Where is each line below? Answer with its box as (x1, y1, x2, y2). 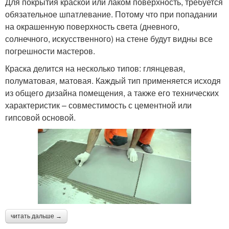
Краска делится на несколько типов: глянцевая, (5, 62, 185, 75)
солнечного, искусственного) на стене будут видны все (5, 33, 213, 45)
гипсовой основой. (5, 111, 76, 124)
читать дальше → (11, 212, 62, 220)
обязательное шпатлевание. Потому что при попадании (5, 8, 217, 20)
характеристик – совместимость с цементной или (5, 99, 192, 111)
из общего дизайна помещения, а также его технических (5, 87, 219, 99)
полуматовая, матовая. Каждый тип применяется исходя (5, 75, 221, 87)
